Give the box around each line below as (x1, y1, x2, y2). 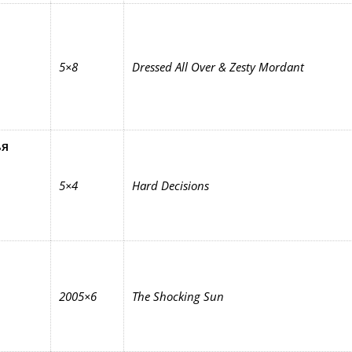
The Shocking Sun (131, 288, 224, 304)
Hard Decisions (131, 178, 209, 193)
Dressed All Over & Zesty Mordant (131, 59, 304, 75)
